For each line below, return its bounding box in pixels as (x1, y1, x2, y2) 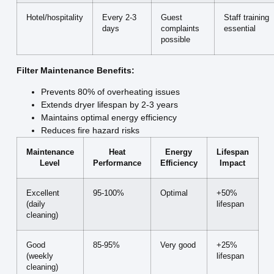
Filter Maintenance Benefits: (16, 65, 135, 75)
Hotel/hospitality (26, 13, 83, 22)
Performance (92, 159, 141, 168)
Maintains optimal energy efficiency (40, 113, 177, 123)
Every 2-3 (102, 13, 136, 22)
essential (223, 24, 256, 33)
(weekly (26, 252, 53, 261)
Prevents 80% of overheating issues (40, 87, 180, 97)
